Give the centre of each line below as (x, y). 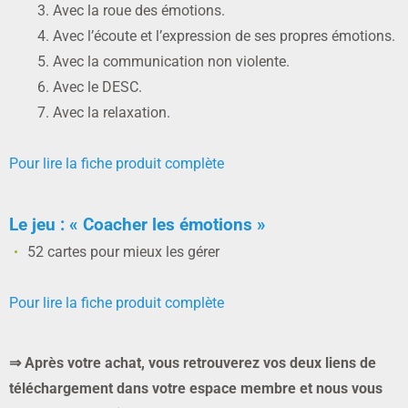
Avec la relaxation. (113, 112)
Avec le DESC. (99, 87)
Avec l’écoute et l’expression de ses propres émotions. (226, 36)
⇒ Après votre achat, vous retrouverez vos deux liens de (193, 362)
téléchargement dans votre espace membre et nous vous (196, 388)
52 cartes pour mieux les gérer (123, 251)
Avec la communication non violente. (173, 61)
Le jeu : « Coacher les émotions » (138, 224)
